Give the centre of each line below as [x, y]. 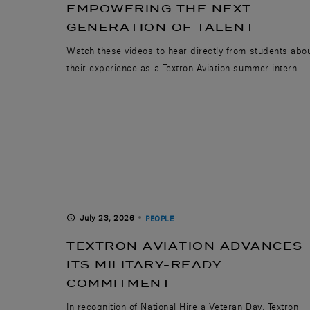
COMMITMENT [119, 283]
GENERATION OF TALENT [161, 27]
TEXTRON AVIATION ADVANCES [185, 246]
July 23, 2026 [107, 218]
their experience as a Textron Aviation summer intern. [183, 67]
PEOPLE [160, 218]
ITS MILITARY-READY [144, 264]
